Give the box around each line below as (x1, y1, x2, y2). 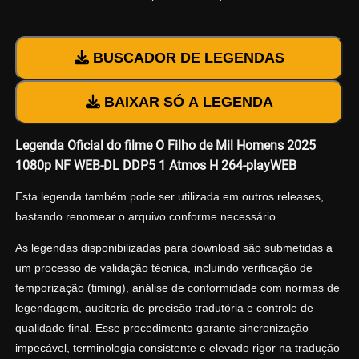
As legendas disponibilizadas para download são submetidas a (14, 241, 333, 255)
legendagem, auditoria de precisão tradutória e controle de (14, 301, 313, 315)
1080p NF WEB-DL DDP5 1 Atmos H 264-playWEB (14, 158, 296, 174)
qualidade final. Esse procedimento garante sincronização (14, 321, 309, 335)
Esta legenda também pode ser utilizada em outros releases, (14, 190, 324, 204)
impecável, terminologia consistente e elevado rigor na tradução (14, 341, 340, 355)
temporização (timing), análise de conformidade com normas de (14, 281, 340, 295)
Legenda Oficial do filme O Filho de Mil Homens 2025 (14, 138, 316, 154)
